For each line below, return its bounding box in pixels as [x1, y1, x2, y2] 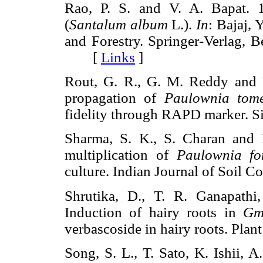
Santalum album [69, 16, 168, 33]
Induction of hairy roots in [65, 204, 243, 220]
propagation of [65, 90, 164, 106]
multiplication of [65, 147, 177, 163]
